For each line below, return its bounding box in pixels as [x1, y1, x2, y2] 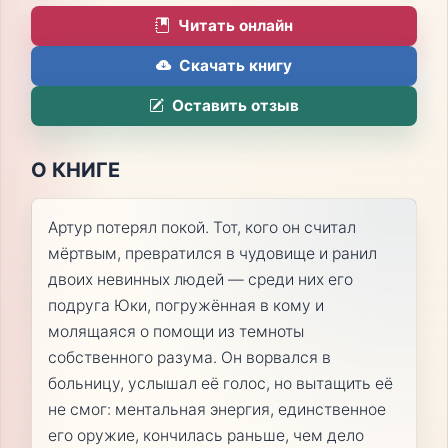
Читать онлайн [178, 16, 293, 36]
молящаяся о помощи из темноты [47, 321, 304, 341]
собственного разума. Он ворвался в [47, 347, 331, 367]
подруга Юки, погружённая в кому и [47, 295, 324, 315]
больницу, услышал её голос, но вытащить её [47, 373, 393, 393]
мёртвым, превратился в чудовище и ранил [47, 243, 377, 263]
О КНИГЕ [30, 157, 120, 182]
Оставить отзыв [172, 96, 299, 116]
